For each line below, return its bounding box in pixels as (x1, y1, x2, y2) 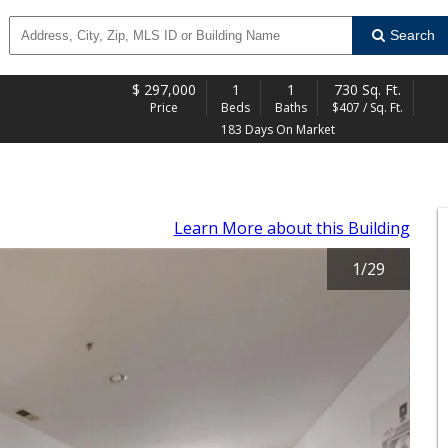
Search (389, 27, 435, 43)
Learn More (173, 217, 267, 239)
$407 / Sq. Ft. (332, 99, 403, 116)
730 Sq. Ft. (334, 80, 401, 99)
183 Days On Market (221, 121, 335, 138)
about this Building (266, 217, 410, 239)
